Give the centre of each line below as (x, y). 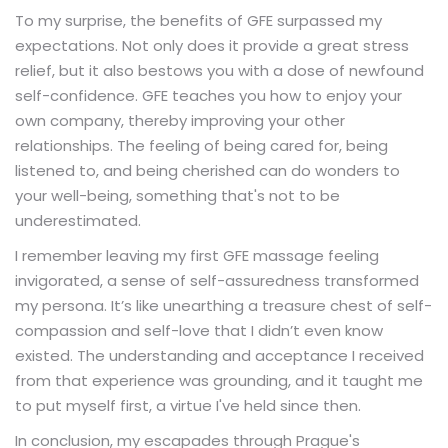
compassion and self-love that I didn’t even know (199, 330)
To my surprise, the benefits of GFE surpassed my (198, 20)
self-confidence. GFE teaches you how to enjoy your (208, 95)
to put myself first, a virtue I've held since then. (188, 405)
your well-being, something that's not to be (177, 195)
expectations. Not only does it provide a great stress (212, 45)
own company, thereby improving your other (180, 120)
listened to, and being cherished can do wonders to (207, 170)
